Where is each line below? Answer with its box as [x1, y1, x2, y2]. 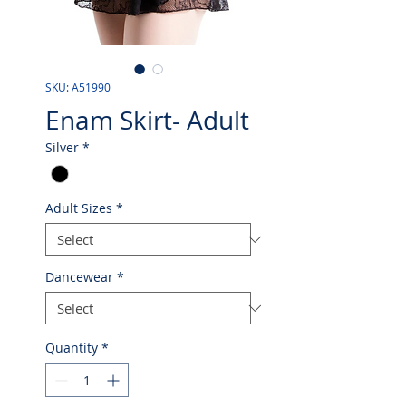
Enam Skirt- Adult [45, 103, 249, 137]
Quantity [45, 339, 98, 357]
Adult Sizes [45, 199, 112, 217]
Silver [45, 139, 79, 156]
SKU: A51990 [45, 80, 111, 94]
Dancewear [45, 268, 113, 286]
